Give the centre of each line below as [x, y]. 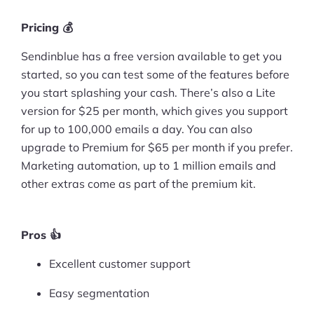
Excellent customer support [120, 263]
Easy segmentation [99, 293]
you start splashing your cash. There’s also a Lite [148, 92]
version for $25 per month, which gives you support [155, 110]
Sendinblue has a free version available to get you [151, 56]
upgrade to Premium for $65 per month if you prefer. [157, 147]
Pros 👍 [41, 234]
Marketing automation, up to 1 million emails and [149, 165]
